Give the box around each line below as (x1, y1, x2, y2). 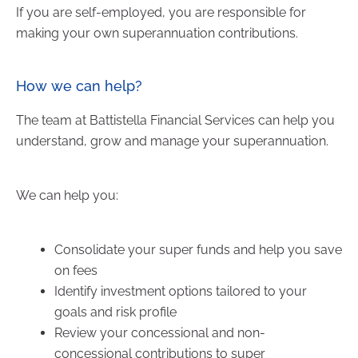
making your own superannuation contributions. (16, 25, 298, 41)
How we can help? (16, 77, 142, 94)
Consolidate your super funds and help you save (54, 241, 342, 257)
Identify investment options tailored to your (54, 283, 307, 299)
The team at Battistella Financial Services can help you (16, 112, 335, 128)
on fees (54, 262, 97, 278)
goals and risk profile (54, 304, 177, 320)
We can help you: (16, 187, 118, 203)
